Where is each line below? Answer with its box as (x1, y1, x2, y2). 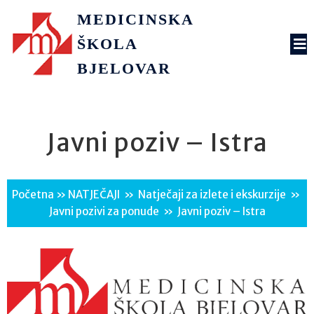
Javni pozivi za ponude (48, 204, 159, 218)
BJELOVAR (76, 60, 171, 77)
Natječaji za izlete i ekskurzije (138, 187, 286, 201)
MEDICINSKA (76, 11, 193, 28)
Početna (12, 187, 54, 201)
